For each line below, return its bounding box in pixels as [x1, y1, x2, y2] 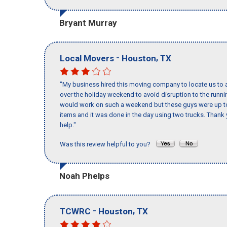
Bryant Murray [59, 17, 117, 28]
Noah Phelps [59, 170, 109, 181]
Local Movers [60, 53, 114, 63]
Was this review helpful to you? [60, 140, 155, 148]
